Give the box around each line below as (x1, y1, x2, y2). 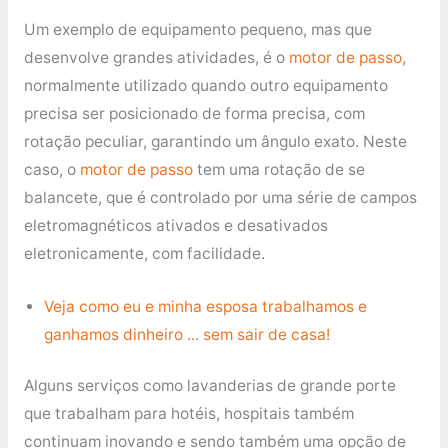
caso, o (23, 160, 80, 180)
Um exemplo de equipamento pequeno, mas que (23, 20, 372, 40)
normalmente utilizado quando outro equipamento (23, 76, 388, 96)
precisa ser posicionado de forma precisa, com (23, 104, 365, 124)
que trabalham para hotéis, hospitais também (23, 404, 354, 424)
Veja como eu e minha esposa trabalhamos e (43, 296, 367, 316)
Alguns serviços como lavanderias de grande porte (23, 376, 396, 396)
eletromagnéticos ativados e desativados (23, 216, 328, 236)
